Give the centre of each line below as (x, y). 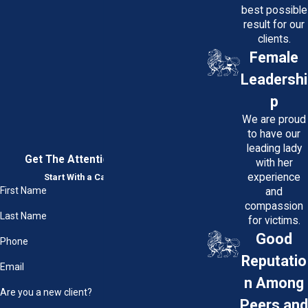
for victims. (274, 220)
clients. (274, 39)
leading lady (274, 148)
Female (274, 57)
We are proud (274, 119)
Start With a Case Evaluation (104, 177)
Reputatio (274, 261)
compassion (274, 206)
